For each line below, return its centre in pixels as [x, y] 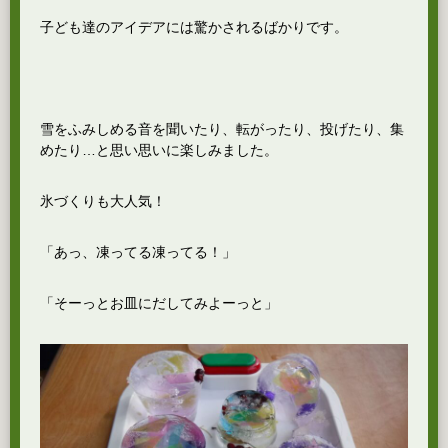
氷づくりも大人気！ [103, 201]
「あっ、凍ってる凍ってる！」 [138, 252]
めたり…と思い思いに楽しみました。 [159, 150]
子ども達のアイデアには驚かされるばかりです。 [194, 27]
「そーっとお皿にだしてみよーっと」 [159, 303]
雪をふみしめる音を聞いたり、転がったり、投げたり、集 [222, 129]
